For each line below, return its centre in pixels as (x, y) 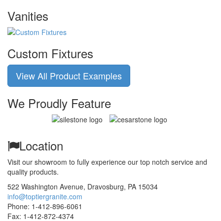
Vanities (28, 16)
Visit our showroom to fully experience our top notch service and (107, 162)
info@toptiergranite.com (45, 196)
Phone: (19, 206)
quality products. (33, 172)
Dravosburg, (108, 186)
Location (41, 145)
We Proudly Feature (59, 103)
